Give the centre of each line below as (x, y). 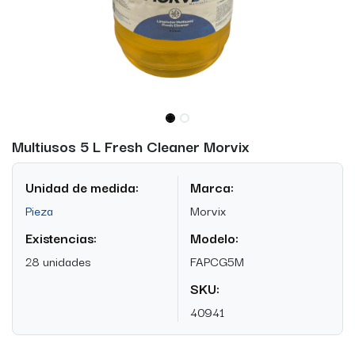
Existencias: (61, 237)
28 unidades (58, 260)
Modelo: (214, 237)
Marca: (212, 187)
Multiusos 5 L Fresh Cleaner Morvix (131, 145)
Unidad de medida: (82, 187)
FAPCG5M (217, 260)
